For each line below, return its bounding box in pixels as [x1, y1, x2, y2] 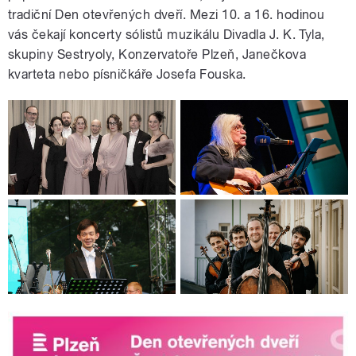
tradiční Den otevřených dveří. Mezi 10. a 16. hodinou [8, 7, 325, 23]
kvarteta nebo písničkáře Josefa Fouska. [8, 67, 246, 83]
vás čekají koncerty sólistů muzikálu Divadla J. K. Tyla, [8, 27, 325, 43]
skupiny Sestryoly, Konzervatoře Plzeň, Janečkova [8, 47, 307, 63]
